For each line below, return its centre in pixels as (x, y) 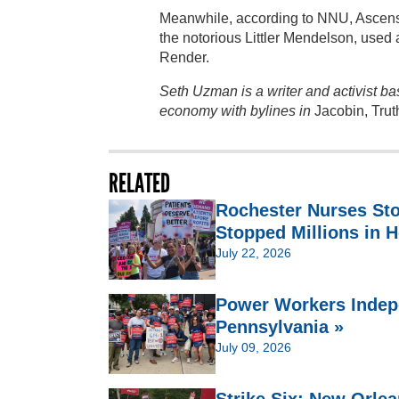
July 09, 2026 (253, 348)
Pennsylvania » (280, 327)
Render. (184, 58)
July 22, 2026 (253, 253)
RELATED (139, 184)
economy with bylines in (237, 111)
